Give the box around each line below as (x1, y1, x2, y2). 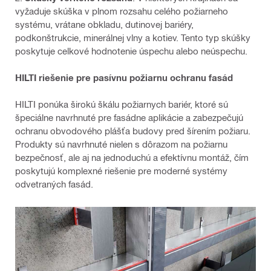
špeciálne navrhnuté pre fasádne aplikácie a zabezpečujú (15, 112, 243, 123)
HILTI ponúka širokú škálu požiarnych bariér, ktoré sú (15, 99, 228, 110)
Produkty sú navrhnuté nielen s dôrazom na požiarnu (15, 139, 227, 150)
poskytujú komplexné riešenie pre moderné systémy (15, 165, 227, 177)
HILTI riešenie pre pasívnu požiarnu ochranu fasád (15, 72, 233, 83)
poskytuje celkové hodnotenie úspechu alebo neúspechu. (15, 45, 247, 57)
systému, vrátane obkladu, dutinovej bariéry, (15, 19, 194, 30)
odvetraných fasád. (15, 178, 93, 190)
